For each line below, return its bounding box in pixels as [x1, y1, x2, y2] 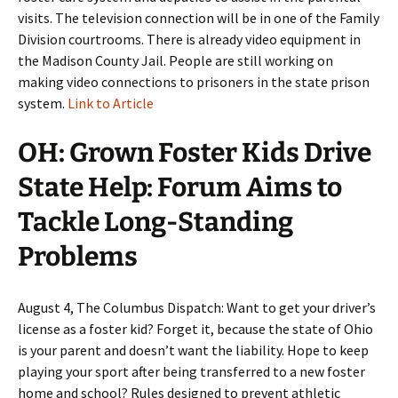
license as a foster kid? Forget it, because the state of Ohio [18, 320, 373, 338]
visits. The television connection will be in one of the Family [18, 9, 379, 27]
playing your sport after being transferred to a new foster [18, 362, 365, 380]
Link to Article [68, 94, 154, 112]
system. [18, 94, 68, 112]
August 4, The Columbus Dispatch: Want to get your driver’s [18, 298, 376, 316]
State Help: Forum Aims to [18, 171, 342, 203]
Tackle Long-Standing [18, 206, 293, 238]
